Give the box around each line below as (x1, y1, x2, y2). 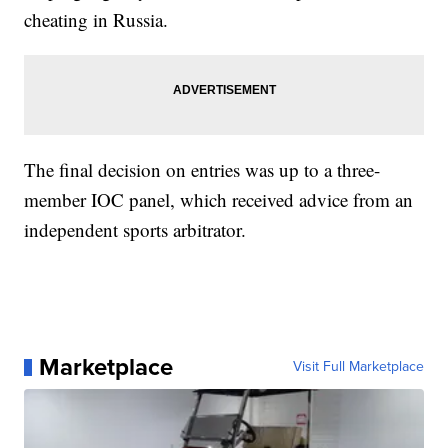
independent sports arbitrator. (24, 217, 247, 243)
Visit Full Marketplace (292, 356, 424, 378)
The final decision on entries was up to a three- (24, 157, 381, 183)
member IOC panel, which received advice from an (24, 187, 414, 213)
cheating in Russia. (24, 7, 169, 33)
